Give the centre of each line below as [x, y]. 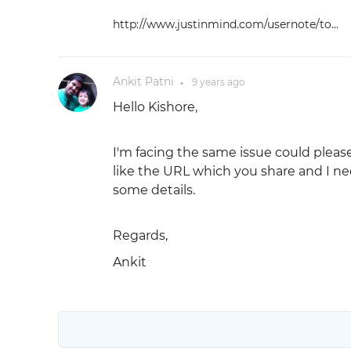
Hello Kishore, [155, 107]
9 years [208, 82]
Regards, [140, 235]
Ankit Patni [143, 81]
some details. [154, 190]
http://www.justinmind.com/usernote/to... [225, 24]
